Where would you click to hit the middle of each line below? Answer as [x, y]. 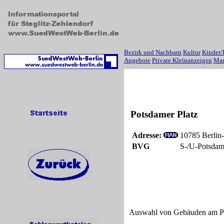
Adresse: [147, 135]
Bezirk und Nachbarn [153, 52]
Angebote [137, 60]
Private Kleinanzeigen [182, 60]
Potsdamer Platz [164, 114]
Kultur [192, 52]
